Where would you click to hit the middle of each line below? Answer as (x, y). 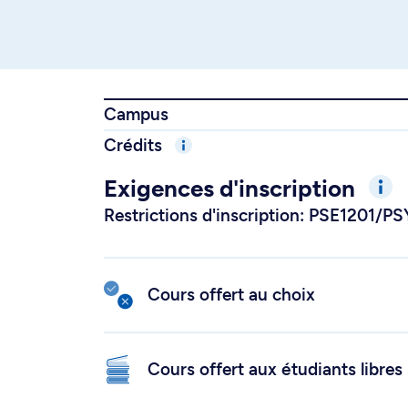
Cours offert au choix (231, 295)
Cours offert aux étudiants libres (275, 369)
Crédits (135, 145)
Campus (136, 114)
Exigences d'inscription (232, 189)
